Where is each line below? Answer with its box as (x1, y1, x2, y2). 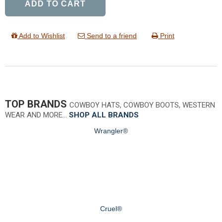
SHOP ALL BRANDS (69, 110, 139, 119)
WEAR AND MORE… (5, 110, 69, 119)
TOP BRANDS (5, 98, 69, 110)
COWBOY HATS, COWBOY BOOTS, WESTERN (69, 100, 215, 110)
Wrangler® (94, 126, 128, 135)
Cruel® (100, 204, 122, 213)
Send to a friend (85, 31, 137, 40)
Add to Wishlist (17, 31, 65, 40)
